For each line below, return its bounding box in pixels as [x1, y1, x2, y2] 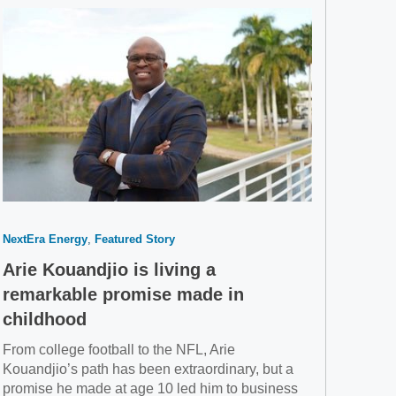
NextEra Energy [3, 232, 88, 247]
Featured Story [95, 232, 175, 247]
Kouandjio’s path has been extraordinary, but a [3, 362, 293, 377]
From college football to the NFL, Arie [3, 342, 235, 358]
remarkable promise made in [3, 285, 244, 305]
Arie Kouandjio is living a [3, 260, 216, 280]
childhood [3, 309, 87, 330]
